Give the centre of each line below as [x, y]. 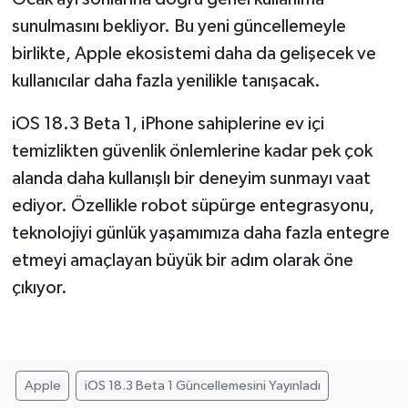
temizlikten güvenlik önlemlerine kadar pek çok [192, 151]
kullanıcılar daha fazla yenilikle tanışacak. [166, 81]
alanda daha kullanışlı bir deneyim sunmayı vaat [191, 178]
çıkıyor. [39, 287]
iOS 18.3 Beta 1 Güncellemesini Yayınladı [202, 385]
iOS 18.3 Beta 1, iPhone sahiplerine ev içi [168, 123]
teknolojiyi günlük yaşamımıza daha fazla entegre [200, 233]
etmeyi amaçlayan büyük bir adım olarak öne [182, 260]
